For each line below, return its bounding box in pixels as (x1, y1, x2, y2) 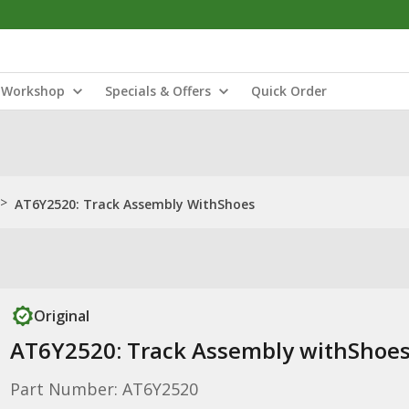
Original (33, 306, 89, 326)
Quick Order (251, 82, 327, 100)
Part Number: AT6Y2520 (9, 378, 198, 400)
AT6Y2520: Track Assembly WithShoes (15, 195, 255, 213)
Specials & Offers (105, 82, 211, 100)
